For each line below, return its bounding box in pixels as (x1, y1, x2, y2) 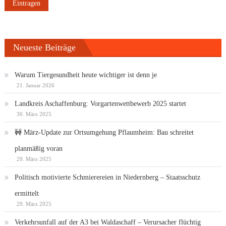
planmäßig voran (14, 145, 63, 153)
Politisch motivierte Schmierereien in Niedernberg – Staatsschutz (14, 174, 200, 182)
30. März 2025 (16, 111, 51, 118)
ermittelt (14, 190, 39, 198)
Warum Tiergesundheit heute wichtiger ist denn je (14, 71, 157, 79)
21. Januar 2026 (16, 82, 54, 89)
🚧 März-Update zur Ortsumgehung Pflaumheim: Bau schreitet (14, 129, 194, 137)
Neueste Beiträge (13, 42, 76, 53)
